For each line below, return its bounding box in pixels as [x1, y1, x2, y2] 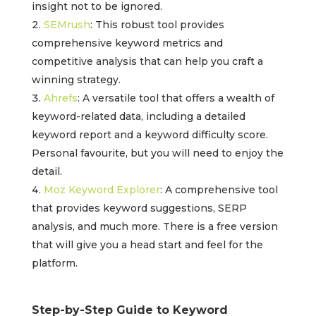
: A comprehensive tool [159, 183, 278, 197]
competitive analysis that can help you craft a [31, 55, 263, 68]
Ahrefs [43, 92, 78, 105]
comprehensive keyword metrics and [31, 37, 223, 50]
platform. [31, 257, 78, 270]
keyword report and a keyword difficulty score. [31, 128, 268, 142]
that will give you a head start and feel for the [31, 238, 263, 252]
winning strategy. [31, 73, 121, 87]
